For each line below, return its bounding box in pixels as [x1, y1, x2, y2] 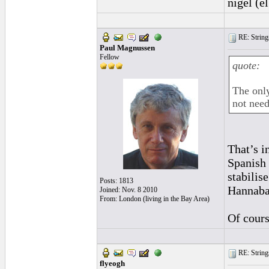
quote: [232, 59, 260, 71]
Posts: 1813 [99, 177, 133, 185]
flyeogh [99, 259, 125, 268]
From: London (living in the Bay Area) [99, 195, 210, 203]
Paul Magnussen [99, 43, 155, 52]
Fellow [99, 53, 119, 61]
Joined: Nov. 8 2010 [99, 186, 157, 194]
